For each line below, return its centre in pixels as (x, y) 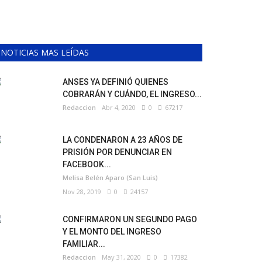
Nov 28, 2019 (82, 192)
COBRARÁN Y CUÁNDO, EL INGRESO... (132, 94)
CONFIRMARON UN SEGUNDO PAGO (130, 219)
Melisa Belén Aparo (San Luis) (110, 177)
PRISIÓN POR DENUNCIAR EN (117, 152)
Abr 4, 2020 (119, 107)
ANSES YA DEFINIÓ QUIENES (116, 82)
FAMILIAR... (84, 244)
